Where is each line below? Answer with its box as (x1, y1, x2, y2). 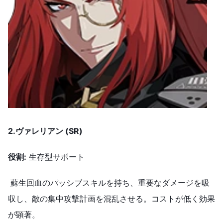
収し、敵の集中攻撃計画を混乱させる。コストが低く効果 (8, 194, 215, 204)
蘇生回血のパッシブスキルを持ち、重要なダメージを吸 (8, 178, 210, 188)
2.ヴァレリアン (8, 126, 63, 136)
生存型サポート (26, 152, 85, 162)
